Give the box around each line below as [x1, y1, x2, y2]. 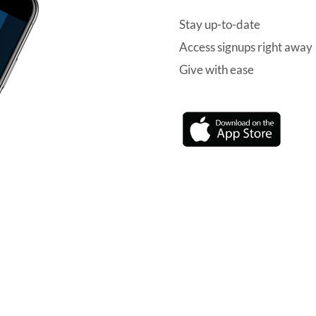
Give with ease [178, 62, 254, 78]
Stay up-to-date [178, 17, 260, 32]
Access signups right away [178, 39, 312, 55]
